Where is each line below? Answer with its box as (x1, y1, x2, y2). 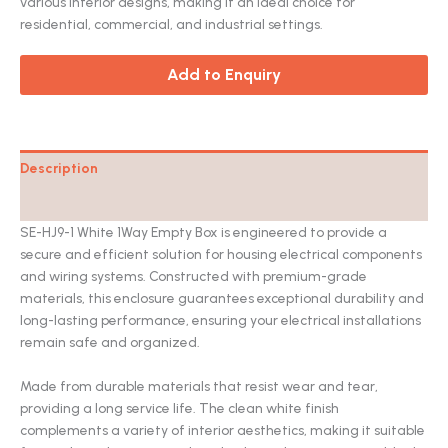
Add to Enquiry (167, 65, 281, 85)
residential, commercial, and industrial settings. (20, 16, 323, 33)
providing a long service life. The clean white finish (20, 400, 339, 417)
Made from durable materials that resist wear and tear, (20, 378, 378, 395)
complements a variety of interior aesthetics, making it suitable (20, 422, 425, 439)
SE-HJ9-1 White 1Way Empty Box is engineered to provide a (20, 224, 387, 241)
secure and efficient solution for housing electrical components (20, 246, 422, 263)
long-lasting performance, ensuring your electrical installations (20, 312, 421, 329)
